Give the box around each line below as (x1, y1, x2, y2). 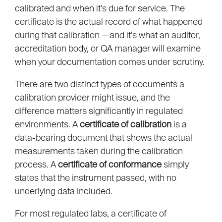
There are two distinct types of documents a (15, 79, 184, 90)
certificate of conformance (58, 159, 162, 170)
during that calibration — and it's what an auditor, (15, 30, 200, 41)
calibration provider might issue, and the (15, 92, 170, 103)
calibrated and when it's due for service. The (15, 3, 185, 14)
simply (162, 159, 189, 170)
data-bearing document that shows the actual (15, 132, 192, 143)
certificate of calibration (80, 119, 171, 130)
